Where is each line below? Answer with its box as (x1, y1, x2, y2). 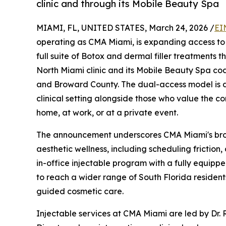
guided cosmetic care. (36, 186, 124, 196)
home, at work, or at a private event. (36, 107, 178, 118)
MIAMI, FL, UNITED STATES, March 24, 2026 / (36, 22, 214, 33)
